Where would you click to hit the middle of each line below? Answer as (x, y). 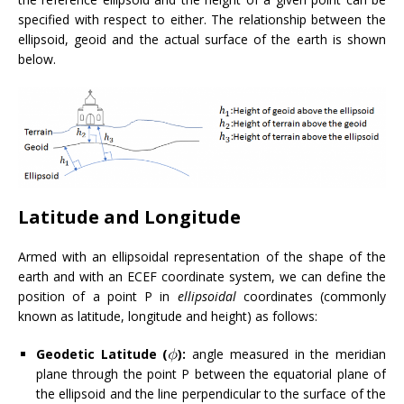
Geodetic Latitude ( (102, 353)
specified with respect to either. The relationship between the (202, 19)
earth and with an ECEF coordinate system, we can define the (202, 276)
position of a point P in (98, 296)
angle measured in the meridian (286, 353)
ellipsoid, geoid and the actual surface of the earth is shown (202, 39)
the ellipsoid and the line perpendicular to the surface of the (211, 393)
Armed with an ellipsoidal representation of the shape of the (202, 256)
